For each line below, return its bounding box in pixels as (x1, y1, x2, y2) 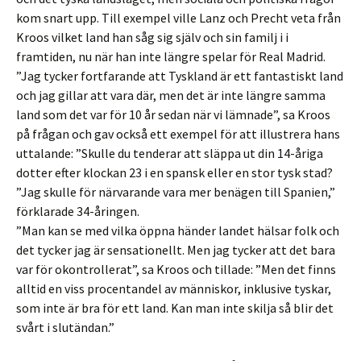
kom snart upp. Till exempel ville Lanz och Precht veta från (16, 10, 341, 26)
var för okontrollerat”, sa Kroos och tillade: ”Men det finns (16, 261, 336, 277)
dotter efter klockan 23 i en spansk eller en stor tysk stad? (16, 164, 333, 180)
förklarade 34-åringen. (16, 203, 139, 219)
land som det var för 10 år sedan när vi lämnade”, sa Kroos (16, 106, 330, 122)
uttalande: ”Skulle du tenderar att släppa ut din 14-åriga (16, 145, 323, 161)
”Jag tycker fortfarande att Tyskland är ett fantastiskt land (16, 68, 343, 84)
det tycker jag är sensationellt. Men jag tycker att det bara (16, 242, 335, 258)
